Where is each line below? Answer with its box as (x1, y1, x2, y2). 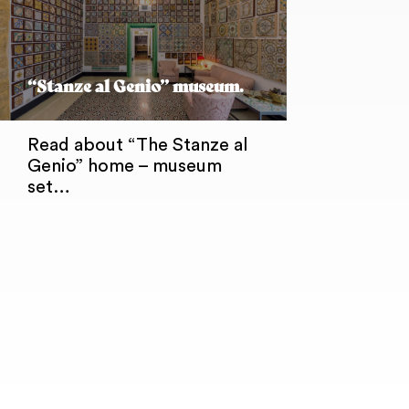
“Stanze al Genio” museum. (26, 77, 244, 98)
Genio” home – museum (26, 157, 222, 176)
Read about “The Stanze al (26, 136, 248, 155)
